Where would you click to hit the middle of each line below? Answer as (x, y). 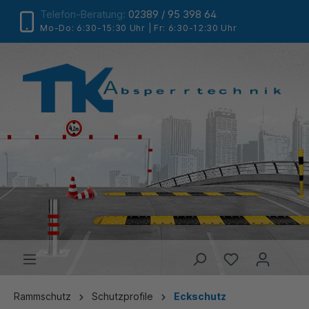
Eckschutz (200, 297)
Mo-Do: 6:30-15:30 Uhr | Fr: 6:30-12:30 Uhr (139, 28)
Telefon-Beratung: (83, 14)
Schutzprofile (122, 297)
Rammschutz (42, 297)
